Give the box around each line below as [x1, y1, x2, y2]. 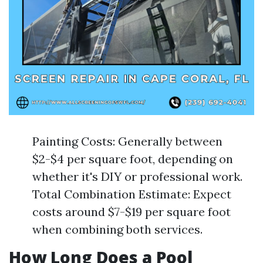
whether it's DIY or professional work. [32, 169, 242, 184]
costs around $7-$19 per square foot [32, 204, 231, 219]
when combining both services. [32, 222, 203, 237]
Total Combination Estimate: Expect [32, 187, 231, 201]
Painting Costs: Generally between [32, 134, 222, 149]
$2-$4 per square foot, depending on [32, 151, 233, 166]
